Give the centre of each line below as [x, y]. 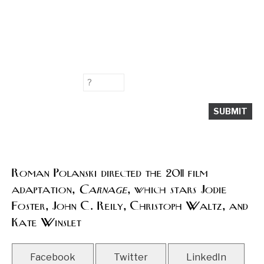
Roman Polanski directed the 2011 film [110, 174]
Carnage [103, 191]
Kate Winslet [47, 224]
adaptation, [45, 191]
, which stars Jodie [177, 191]
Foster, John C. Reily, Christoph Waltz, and [130, 207]
